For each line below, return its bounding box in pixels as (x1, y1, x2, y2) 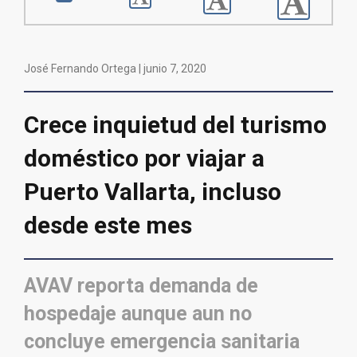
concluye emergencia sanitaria (24, 330, 304, 354)
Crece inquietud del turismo (24, 111, 327, 139)
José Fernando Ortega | (24, 62, 143, 76)
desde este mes (24, 211, 192, 240)
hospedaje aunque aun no (24, 302, 252, 326)
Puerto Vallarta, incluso (24, 178, 281, 206)
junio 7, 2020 (143, 62, 206, 76)
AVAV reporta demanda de (24, 274, 258, 298)
